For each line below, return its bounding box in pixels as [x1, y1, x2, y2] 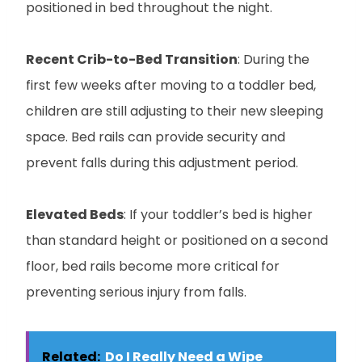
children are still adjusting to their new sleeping [26, 101, 323, 120]
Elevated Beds [26, 204, 124, 224]
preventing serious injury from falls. [26, 282, 246, 301]
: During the [238, 49, 309, 69]
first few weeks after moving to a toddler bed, [26, 75, 316, 95]
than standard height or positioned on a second [26, 230, 328, 250]
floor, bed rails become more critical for [26, 256, 280, 276]
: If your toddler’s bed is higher [124, 204, 313, 224]
